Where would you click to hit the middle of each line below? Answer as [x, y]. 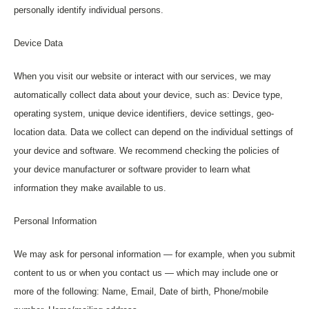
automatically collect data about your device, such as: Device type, [148, 95]
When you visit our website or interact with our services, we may [142, 76]
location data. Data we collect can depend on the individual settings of [153, 132]
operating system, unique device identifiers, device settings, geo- [144, 113]
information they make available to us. [90, 188]
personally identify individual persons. [89, 10]
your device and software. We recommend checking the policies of [147, 151]
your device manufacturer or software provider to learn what [132, 169]
